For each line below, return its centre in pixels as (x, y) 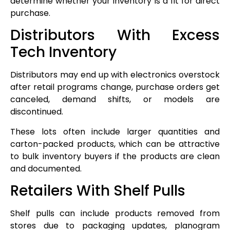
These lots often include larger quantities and (115, 131)
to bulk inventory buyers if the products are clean (115, 156)
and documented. (46, 168)
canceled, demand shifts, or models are (115, 100)
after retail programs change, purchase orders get (115, 87)
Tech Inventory (63, 52)
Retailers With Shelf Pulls (98, 190)
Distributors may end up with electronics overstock (115, 75)
